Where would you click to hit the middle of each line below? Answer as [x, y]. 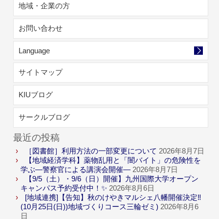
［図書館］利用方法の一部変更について [91, 151]
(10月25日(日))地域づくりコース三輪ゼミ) [90, 207]
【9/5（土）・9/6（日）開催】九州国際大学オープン [112, 179]
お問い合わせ [41, 28]
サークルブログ [44, 117]
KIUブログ [36, 95]
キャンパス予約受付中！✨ [64, 188]
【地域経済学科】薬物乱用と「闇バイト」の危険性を [113, 160]
